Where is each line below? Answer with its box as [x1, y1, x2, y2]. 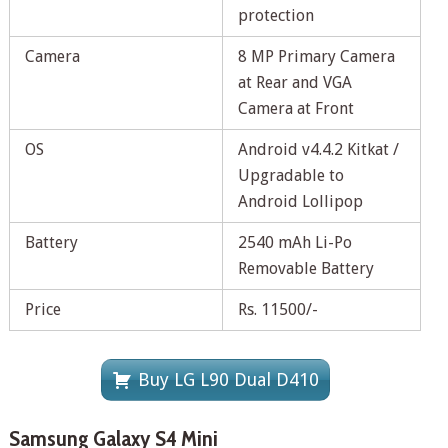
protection [237, 6, 314, 26]
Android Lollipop [237, 192, 363, 212]
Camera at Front [237, 99, 354, 119]
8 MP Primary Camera [237, 47, 395, 67]
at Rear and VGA [237, 73, 352, 93]
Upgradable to [237, 166, 344, 186]
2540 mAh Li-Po [237, 233, 352, 253]
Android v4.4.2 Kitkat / [237, 140, 399, 160]
